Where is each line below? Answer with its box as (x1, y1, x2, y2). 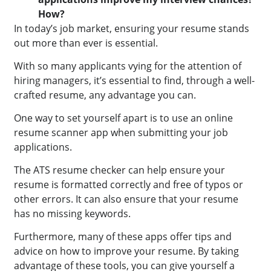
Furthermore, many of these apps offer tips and (14, 230, 232, 244)
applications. (14, 140, 75, 154)
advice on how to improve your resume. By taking (14, 244, 240, 258)
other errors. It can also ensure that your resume (14, 192, 239, 206)
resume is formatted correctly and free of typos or (14, 178, 244, 192)
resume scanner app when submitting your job (14, 126, 229, 140)
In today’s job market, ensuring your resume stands (14, 22, 250, 36)
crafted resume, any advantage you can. (14, 88, 197, 102)
